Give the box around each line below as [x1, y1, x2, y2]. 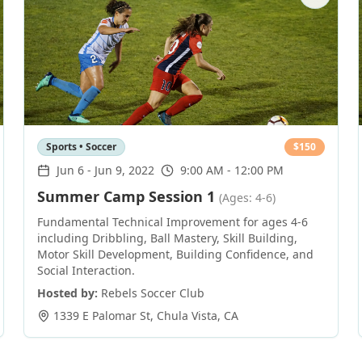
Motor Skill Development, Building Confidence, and [37, 246, 314, 262]
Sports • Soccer [46, 140, 117, 154]
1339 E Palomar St [53, 308, 151, 323]
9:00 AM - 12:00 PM [180, 162, 284, 178]
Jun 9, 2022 [95, 162, 155, 178]
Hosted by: [37, 285, 99, 301]
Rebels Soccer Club [101, 285, 205, 301]
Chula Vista [157, 308, 218, 323]
